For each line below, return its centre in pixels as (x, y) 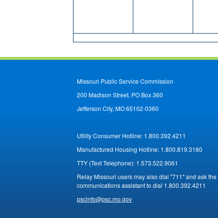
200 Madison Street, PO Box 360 (120, 95)
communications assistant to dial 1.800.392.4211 (141, 185)
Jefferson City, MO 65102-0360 (118, 109)
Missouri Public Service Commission (125, 81)
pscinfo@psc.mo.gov (104, 199)
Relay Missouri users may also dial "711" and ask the (147, 177)
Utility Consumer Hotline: (110, 136)
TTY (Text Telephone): (107, 163)
